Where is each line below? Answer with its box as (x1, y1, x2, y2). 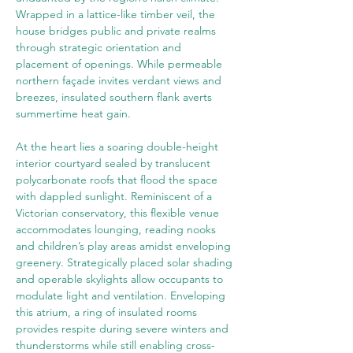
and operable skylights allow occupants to (16, 272, 226, 286)
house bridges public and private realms (16, 24, 219, 38)
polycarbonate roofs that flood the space (16, 173, 221, 187)
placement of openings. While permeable (16, 57, 225, 71)
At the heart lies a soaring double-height (16, 139, 221, 154)
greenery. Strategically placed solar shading (16, 255, 236, 269)
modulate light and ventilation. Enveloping (16, 288, 229, 303)
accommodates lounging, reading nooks (16, 222, 219, 236)
